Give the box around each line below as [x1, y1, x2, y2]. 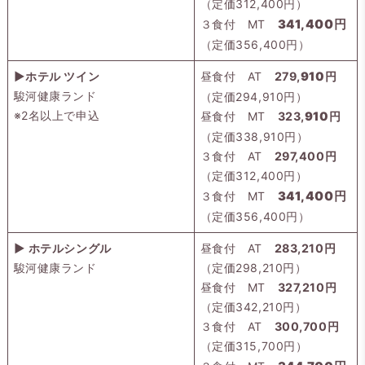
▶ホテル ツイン [13, 68, 100, 83]
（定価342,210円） [200, 299, 307, 314]
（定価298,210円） [200, 260, 307, 275]
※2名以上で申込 [13, 108, 100, 122]
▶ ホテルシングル [13, 240, 112, 255]
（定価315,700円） [200, 338, 308, 353]
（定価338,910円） [200, 129, 309, 143]
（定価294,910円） [200, 89, 308, 103]
